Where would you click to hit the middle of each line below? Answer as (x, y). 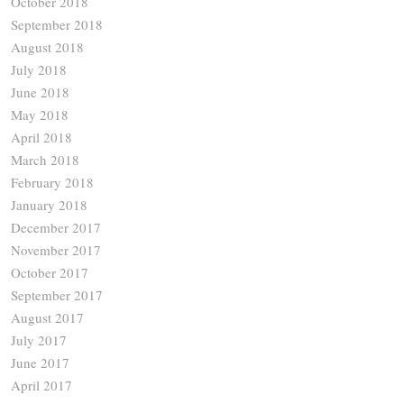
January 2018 (49, 204)
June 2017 (40, 362)
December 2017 (56, 227)
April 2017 (41, 385)
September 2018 (57, 24)
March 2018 (45, 159)
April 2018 (41, 137)
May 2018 (40, 114)
